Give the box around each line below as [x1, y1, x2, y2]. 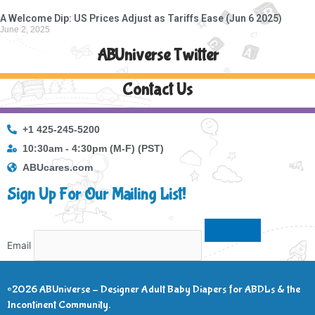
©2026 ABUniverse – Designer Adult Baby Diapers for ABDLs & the [7, 283, 300, 297]
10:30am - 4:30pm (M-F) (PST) [22, 143, 164, 154]
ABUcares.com [22, 162, 93, 173]
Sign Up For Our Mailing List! [7, 184, 186, 204]
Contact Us [122, 79, 193, 99]
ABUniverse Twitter [96, 45, 219, 65]
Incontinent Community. [7, 298, 110, 312]
